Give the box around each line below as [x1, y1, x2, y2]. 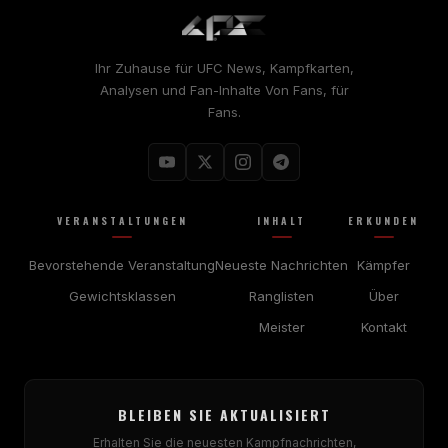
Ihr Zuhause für [94, 59, 197, 76]
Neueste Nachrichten [215, 256, 348, 273]
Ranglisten [249, 287, 314, 304]
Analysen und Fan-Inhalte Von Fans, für [99, 81, 349, 98]
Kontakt [360, 318, 407, 335]
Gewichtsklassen [68, 287, 176, 304]
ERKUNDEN [348, 212, 419, 228]
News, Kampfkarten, [222, 59, 354, 76]
